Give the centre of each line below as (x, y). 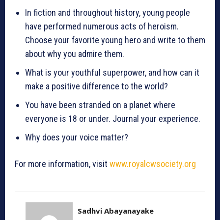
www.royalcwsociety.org (153, 164)
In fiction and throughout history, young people (108, 13)
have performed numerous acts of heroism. (102, 27)
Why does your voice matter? (77, 137)
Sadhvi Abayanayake (116, 211)
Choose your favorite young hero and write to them (115, 40)
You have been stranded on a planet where (100, 105)
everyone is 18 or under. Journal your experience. (113, 119)
